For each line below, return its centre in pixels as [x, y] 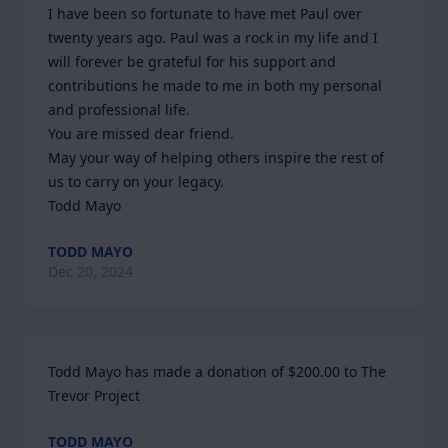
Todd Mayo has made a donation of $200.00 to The [217, 371]
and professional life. [119, 109]
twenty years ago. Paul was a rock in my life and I [213, 37]
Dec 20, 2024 [90, 271]
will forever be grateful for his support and [192, 61]
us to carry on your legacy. [136, 181]
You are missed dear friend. [141, 133]
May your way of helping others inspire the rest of [216, 157]
